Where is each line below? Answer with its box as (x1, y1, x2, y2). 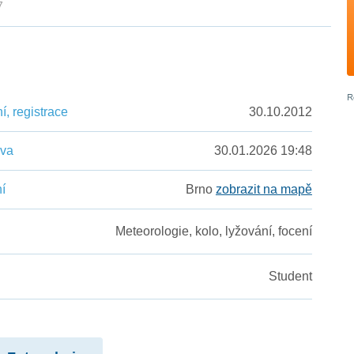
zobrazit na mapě (215, 183, 312, 197)
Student (268, 269, 312, 284)
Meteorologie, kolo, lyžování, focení (115, 224, 312, 239)
